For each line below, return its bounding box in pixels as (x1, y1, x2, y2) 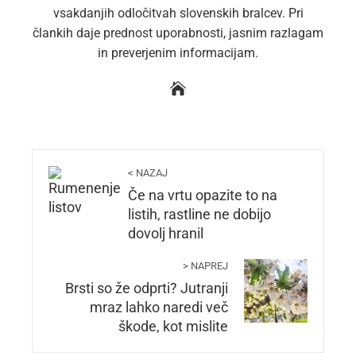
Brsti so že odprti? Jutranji (65, 281, 228, 297)
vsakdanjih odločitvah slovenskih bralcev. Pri (52, 6, 304, 21)
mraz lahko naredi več (90, 300, 228, 316)
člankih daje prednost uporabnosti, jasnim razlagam (33, 25, 323, 41)
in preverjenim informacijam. (98, 45, 258, 61)
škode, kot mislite (118, 319, 228, 335)
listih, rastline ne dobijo (128, 207, 271, 223)
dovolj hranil (128, 226, 203, 242)
